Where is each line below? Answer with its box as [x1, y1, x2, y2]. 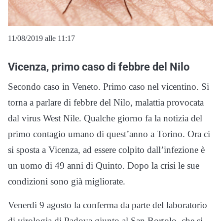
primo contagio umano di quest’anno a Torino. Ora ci [8, 129, 210, 140]
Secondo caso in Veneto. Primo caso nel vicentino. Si [8, 81, 209, 92]
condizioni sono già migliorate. [8, 176, 125, 187]
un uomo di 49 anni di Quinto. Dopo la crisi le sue [8, 160, 199, 171]
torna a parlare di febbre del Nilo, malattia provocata [8, 97, 204, 108]
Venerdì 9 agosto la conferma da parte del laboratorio [8, 200, 207, 211]
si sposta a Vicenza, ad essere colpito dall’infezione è [8, 145, 205, 155]
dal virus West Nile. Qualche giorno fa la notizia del [8, 113, 202, 124]
